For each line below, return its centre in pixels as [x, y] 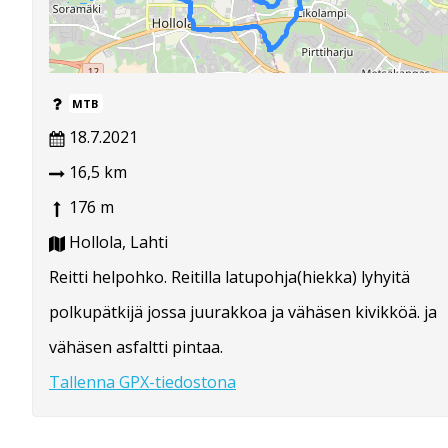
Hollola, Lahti [116, 242]
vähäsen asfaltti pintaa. [136, 347]
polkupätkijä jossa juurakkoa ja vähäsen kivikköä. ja [243, 312]
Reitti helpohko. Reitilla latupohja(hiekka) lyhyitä [229, 277]
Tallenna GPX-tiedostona [142, 382]
